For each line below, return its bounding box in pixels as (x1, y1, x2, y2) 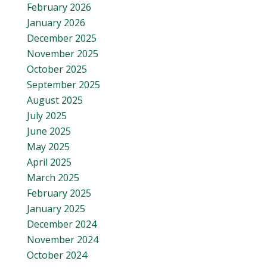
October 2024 (27, 249, 87, 262)
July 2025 (27, 109, 67, 122)
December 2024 (27, 218, 97, 231)
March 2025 (27, 171, 79, 184)
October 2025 (27, 63, 87, 76)
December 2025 (27, 32, 97, 45)
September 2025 (27, 78, 100, 91)
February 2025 (27, 187, 91, 200)
